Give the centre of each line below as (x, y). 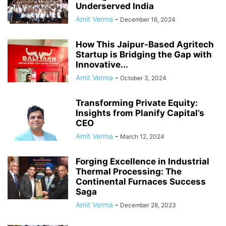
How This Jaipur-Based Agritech (145, 44)
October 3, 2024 (143, 78)
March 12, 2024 (142, 136)
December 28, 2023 (148, 205)
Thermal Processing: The (129, 171)
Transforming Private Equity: (137, 103)
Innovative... (102, 64)
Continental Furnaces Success (141, 181)
